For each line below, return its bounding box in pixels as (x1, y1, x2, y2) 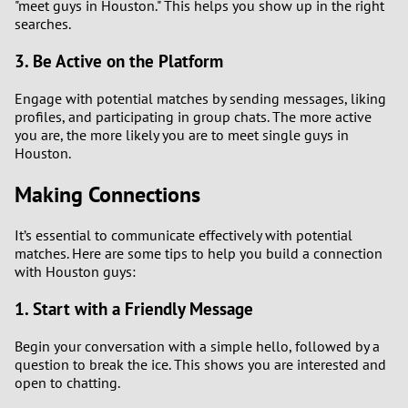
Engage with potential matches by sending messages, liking (15, 88, 386, 107)
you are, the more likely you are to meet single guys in (15, 125, 349, 144)
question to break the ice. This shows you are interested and (15, 354, 386, 373)
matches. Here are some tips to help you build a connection (15, 244, 382, 263)
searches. (15, 15, 71, 34)
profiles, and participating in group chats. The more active (15, 107, 372, 126)
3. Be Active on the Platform (15, 49, 223, 72)
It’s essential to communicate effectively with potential (15, 226, 352, 245)
